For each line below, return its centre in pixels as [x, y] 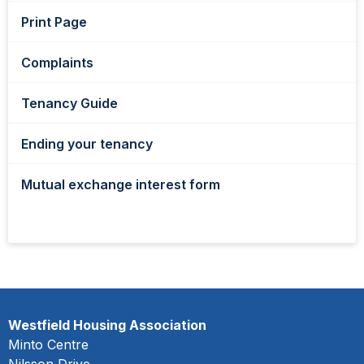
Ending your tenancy [87, 144]
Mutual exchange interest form [121, 184]
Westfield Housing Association [107, 325]
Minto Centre [48, 344]
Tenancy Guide [69, 103]
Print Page [54, 22]
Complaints [57, 63]
